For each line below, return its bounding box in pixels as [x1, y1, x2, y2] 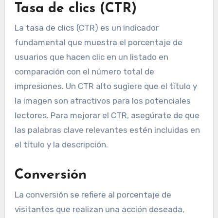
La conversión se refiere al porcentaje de [14, 189, 171, 200]
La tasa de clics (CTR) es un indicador [14, 23, 159, 33]
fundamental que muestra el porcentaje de [14, 37, 182, 48]
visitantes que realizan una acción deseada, [14, 204, 184, 214]
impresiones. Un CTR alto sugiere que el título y [14, 81, 197, 91]
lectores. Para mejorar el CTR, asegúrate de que [14, 110, 200, 121]
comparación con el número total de [14, 67, 154, 77]
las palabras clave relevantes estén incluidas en [14, 125, 200, 135]
